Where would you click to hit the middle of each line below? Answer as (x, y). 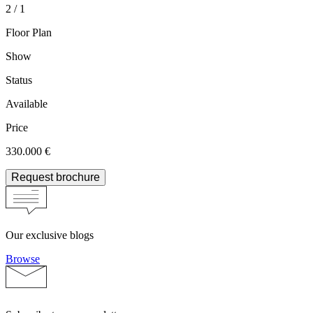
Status (19, 80)
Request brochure (56, 177)
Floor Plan (29, 33)
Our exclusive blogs (50, 235)
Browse (23, 259)
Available (27, 104)
